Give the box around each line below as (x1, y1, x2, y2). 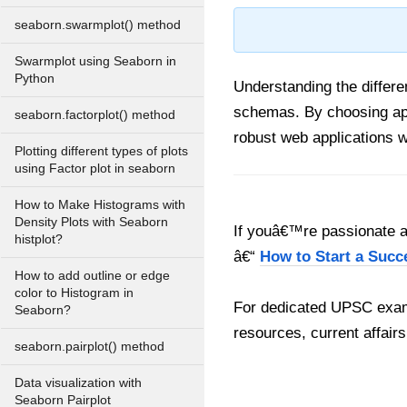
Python (15, 72, 55, 85)
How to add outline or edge (15, 269, 170, 283)
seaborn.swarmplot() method (15, 18, 181, 32)
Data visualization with (15, 376, 142, 390)
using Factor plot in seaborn (15, 162, 175, 175)
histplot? (15, 233, 63, 246)
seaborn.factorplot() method (15, 108, 175, 122)
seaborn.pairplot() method (15, 340, 164, 353)
